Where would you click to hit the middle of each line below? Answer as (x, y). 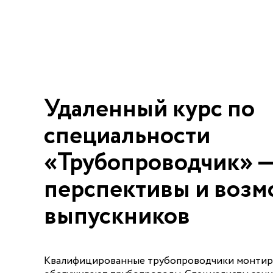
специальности (127, 136)
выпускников (117, 217)
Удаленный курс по (149, 109)
